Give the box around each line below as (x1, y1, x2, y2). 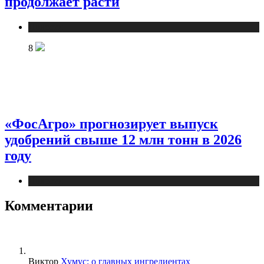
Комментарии (5, 197, 93, 213)
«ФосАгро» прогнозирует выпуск (5, 116, 218, 132)
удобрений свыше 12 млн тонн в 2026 (5, 132, 242, 148)
